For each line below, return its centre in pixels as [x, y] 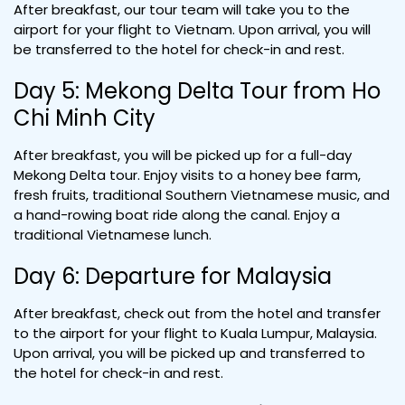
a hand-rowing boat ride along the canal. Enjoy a [177, 215]
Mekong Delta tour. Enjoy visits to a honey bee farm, [187, 175]
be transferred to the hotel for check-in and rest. [179, 49]
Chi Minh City [85, 118]
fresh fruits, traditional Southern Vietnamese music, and [202, 195]
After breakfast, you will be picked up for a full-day [183, 155]
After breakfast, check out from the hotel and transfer [197, 313]
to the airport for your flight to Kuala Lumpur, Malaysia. [195, 333]
